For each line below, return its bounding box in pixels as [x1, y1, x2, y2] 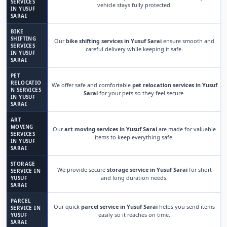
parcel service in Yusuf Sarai [81, 203, 158, 210]
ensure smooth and [162, 37, 214, 45]
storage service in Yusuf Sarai [106, 166, 187, 173]
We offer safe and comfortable [51, 81, 132, 89]
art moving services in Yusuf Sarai [64, 125, 157, 133]
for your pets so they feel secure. [98, 89, 185, 97]
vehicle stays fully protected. [97, 1, 172, 9]
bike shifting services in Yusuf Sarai [66, 37, 162, 45]
